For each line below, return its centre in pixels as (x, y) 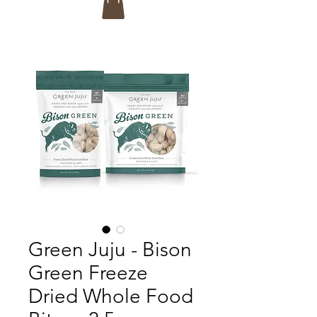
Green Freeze (88, 272)
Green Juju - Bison (110, 249)
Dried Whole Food (111, 296)
